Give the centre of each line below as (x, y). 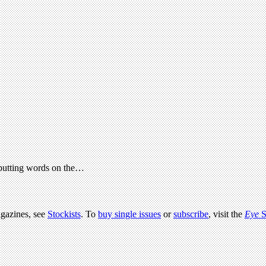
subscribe (191, 214)
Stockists (64, 214)
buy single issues (129, 214)
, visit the (227, 214)
